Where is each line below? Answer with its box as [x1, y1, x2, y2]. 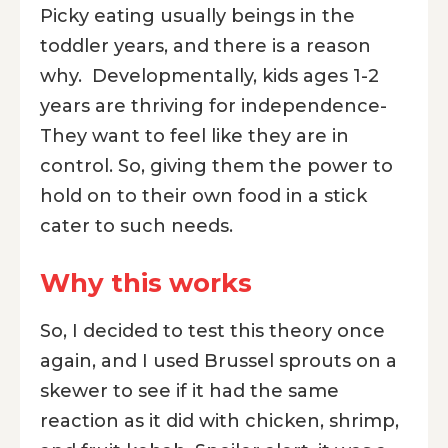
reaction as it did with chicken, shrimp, [40, 409, 399, 432]
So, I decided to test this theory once [40, 319, 385, 342]
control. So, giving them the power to [40, 154, 393, 177]
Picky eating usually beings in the [40, 4, 355, 27]
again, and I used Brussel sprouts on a [40, 349, 397, 372]
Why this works [40, 266, 252, 299]
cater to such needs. [40, 214, 233, 237]
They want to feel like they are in [40, 124, 349, 147]
